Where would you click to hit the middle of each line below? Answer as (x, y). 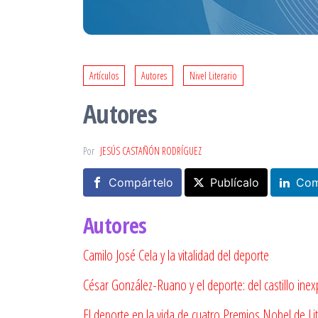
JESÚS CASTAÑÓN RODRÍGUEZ (151, 150)
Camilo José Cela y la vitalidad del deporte (176, 255)
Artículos (104, 75)
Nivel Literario (213, 75)
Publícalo (235, 182)
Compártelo (141, 182)
